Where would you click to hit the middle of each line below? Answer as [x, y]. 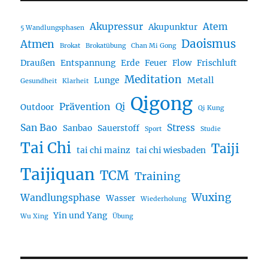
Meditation [153, 79]
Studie [211, 129]
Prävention [85, 106]
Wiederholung [164, 199]
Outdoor [37, 107]
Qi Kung [211, 108]
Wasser [121, 198]
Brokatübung [106, 45]
